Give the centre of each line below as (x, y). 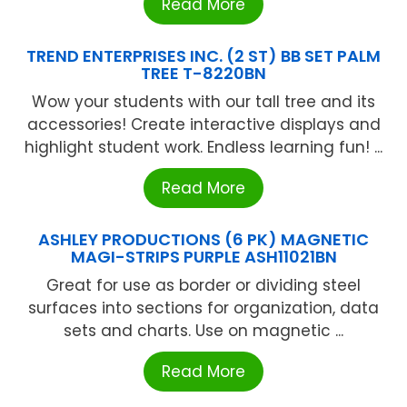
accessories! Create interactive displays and (203, 124)
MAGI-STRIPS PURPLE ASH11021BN (203, 256)
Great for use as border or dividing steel (203, 285)
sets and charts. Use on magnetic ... (203, 330)
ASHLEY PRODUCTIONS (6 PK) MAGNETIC (203, 239)
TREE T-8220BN (203, 73)
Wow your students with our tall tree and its (203, 101)
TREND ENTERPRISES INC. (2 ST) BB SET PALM (203, 55)
